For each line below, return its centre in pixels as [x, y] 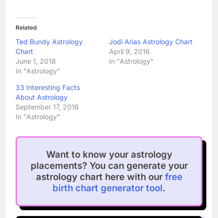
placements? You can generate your [109, 165]
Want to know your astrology [109, 154]
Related [26, 27]
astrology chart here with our [100, 177]
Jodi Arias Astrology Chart [151, 41]
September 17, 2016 [47, 107]
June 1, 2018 [36, 61]
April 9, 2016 [129, 51]
